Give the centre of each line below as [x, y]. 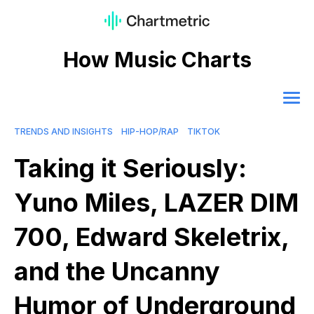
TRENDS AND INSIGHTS [63, 132]
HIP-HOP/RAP [150, 132]
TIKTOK [204, 132]
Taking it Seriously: [130, 169]
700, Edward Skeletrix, [151, 237]
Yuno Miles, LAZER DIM [156, 203]
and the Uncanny [117, 272]
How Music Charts [157, 60]
